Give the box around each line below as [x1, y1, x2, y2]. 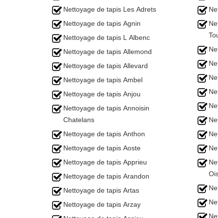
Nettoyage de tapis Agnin [63, 19, 141, 27]
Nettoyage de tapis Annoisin [63, 104, 149, 112]
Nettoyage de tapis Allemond [63, 48, 152, 55]
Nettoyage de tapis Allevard [63, 62, 148, 70]
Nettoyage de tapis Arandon [63, 172, 149, 180]
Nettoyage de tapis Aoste [63, 144, 141, 152]
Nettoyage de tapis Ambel [63, 76, 143, 84]
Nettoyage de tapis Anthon [63, 130, 145, 138]
